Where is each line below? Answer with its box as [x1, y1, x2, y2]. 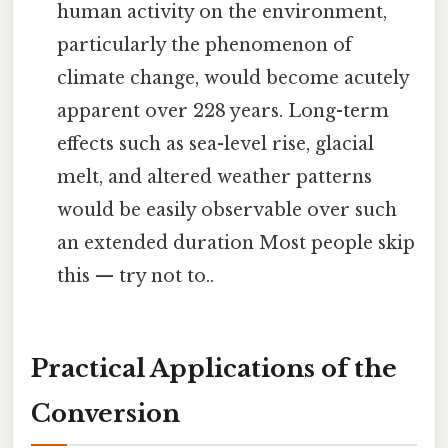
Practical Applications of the [31, 353, 397, 383]
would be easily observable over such [57, 198, 398, 221]
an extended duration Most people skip [57, 231, 416, 254]
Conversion [31, 398, 180, 428]
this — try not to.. [57, 264, 215, 287]
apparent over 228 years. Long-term [57, 99, 390, 122]
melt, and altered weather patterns [57, 165, 373, 188]
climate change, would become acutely [57, 66, 410, 89]
